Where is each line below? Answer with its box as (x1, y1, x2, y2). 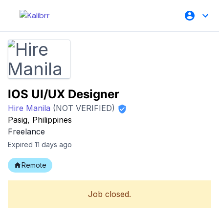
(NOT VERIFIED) (50, 103, 115, 113)
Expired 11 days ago (8, 140, 72, 149)
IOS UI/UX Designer (8, 87, 119, 101)
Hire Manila (8, 103, 50, 113)
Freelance (8, 127, 45, 136)
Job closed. (88, 189, 131, 199)
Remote (22, 161, 46, 169)
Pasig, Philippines (8, 115, 72, 125)
